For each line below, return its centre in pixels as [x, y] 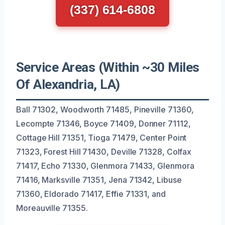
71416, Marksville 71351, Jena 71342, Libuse [99, 180]
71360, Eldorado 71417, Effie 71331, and [91, 194]
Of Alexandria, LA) [68, 84]
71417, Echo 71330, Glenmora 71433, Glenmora [105, 165]
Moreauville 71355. [52, 208]
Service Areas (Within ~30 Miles [108, 67]
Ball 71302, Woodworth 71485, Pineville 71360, [105, 109]
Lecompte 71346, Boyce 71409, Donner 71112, [103, 123]
